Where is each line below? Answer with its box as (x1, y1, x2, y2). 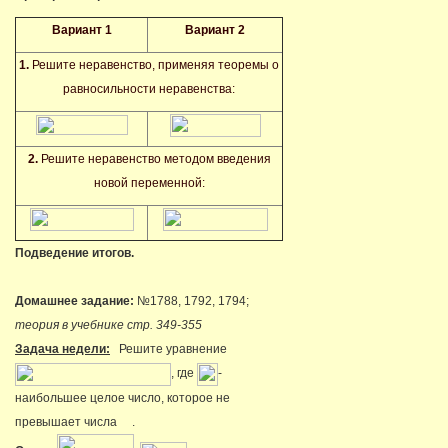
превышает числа (15, 414, 120, 429)
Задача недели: (15, 342, 110, 357)
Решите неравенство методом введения (37, 152, 271, 167)
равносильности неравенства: (63, 82, 235, 97)
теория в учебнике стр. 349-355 (15, 318, 202, 333)
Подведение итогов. (15, 246, 134, 261)
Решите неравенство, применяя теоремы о (29, 58, 279, 73)
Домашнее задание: (15, 294, 134, 309)
